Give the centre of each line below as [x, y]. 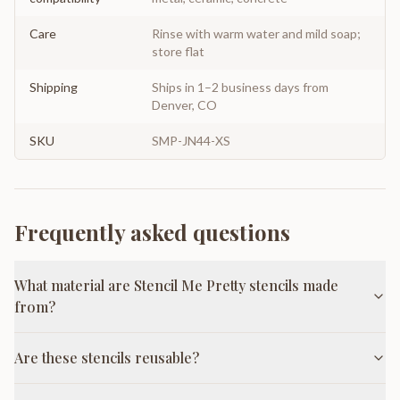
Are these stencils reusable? [107, 358]
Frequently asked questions [152, 232]
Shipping [54, 87]
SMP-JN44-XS [191, 141]
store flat [178, 51]
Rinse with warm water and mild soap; [256, 33]
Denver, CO [184, 105]
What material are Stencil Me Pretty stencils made [176, 285]
